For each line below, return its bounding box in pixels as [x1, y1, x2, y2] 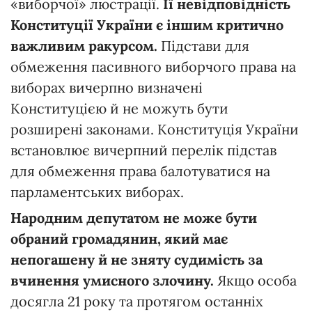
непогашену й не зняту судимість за [10, 250, 263, 268]
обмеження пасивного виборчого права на [10, 57, 296, 75]
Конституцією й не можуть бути [10, 99, 228, 117]
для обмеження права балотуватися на [10, 162, 270, 180]
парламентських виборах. [10, 182, 184, 201]
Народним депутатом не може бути [10, 208, 257, 226]
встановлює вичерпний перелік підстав [10, 141, 276, 159]
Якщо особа [214, 271, 297, 289]
